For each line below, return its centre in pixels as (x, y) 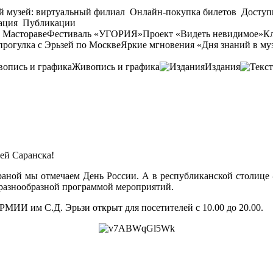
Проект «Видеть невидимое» (203, 34)
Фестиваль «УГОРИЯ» (95, 34)
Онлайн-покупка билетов (183, 12)
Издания (222, 67)
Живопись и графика (116, 67)
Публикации (48, 23)
